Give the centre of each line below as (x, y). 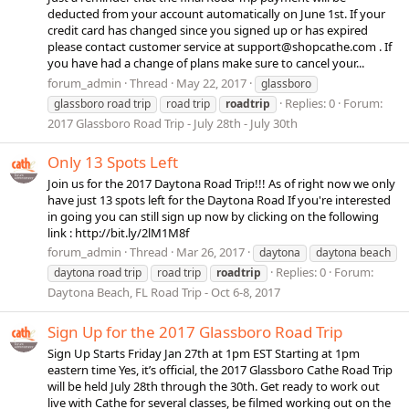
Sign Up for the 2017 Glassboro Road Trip (195, 331)
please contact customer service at (142, 47)
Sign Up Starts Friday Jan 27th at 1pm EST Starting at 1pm (204, 353)
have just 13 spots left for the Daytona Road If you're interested (219, 200)
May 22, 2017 (211, 83)
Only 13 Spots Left (113, 162)
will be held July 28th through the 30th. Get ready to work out (214, 386)
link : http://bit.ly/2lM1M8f (118, 233)
